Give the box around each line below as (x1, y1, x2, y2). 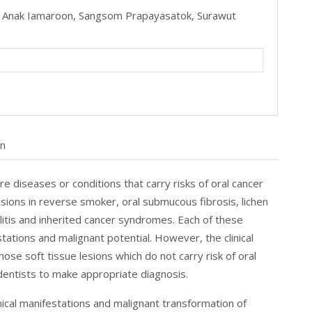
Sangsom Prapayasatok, (79, 8, 197, 22)
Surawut (197, 8, 236, 22)
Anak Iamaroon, (2, 8, 79, 22)
